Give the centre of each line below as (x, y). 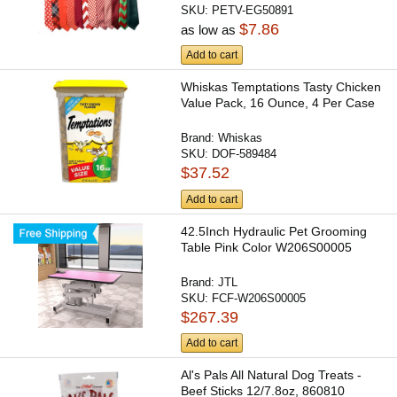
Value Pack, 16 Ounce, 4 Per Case (278, 103)
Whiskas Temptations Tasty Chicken (281, 87)
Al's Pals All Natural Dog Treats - (272, 374)
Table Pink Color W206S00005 (267, 247)
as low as (210, 29)
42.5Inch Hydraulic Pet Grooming (274, 231)
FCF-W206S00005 (259, 298)
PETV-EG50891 (253, 10)
